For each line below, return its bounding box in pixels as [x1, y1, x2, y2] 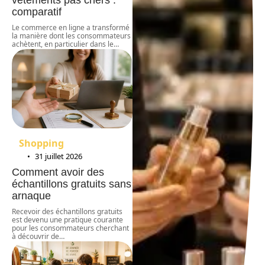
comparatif [12, 5, 62, 18]
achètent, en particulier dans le [12, 38, 114, 49]
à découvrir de [12, 231, 59, 242]
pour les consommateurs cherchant [12, 223, 129, 234]
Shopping [19, 137, 64, 150]
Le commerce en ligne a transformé [12, 22, 130, 33]
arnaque [12, 190, 51, 202]
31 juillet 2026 [35, 151, 82, 162]
